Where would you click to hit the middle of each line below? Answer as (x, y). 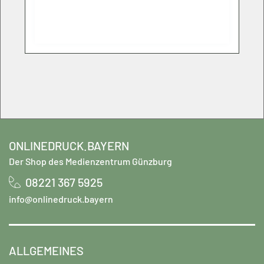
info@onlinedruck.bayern (61, 199)
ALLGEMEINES (46, 250)
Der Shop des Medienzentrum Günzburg (90, 161)
